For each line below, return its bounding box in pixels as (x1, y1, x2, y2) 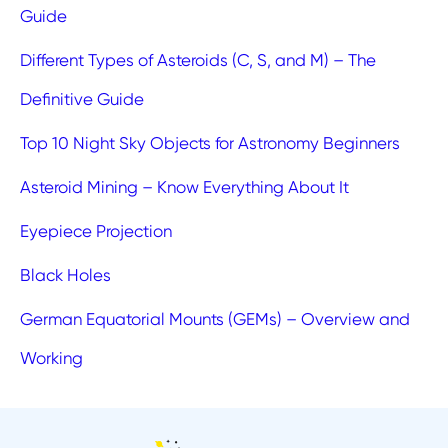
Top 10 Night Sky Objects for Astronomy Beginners (20, 132, 400, 153)
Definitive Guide (20, 88, 144, 109)
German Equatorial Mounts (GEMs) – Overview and (20, 308, 410, 329)
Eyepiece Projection (20, 220, 172, 241)
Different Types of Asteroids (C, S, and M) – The (20, 49, 376, 70)
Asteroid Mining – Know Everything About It (20, 176, 349, 197)
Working (20, 347, 83, 368)
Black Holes (20, 264, 111, 285)
